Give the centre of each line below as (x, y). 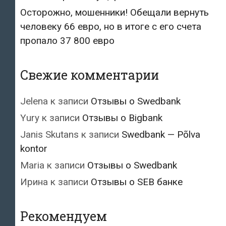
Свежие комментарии (90, 75)
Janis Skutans (49, 135)
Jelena (34, 101)
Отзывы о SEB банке (137, 182)
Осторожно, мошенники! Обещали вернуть (115, 13)
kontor (34, 149)
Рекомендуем (64, 216)
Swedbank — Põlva (161, 135)
